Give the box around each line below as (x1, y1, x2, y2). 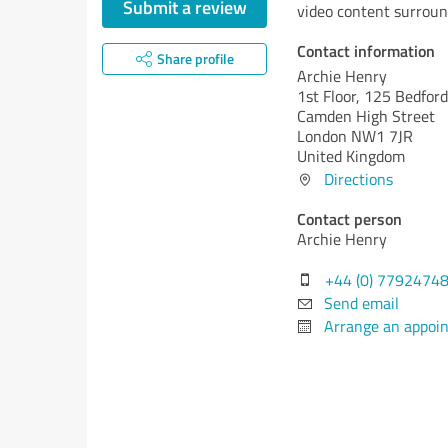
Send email (324, 292, 399, 314)
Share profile (156, 49, 234, 68)
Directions (324, 168, 393, 190)
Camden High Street (297, 105, 435, 127)
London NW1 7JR (297, 125, 413, 147)
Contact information (297, 39, 435, 62)
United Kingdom (297, 145, 405, 167)
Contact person (297, 207, 402, 230)
